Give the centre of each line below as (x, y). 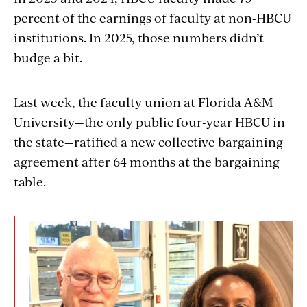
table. (30, 181)
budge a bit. (48, 57)
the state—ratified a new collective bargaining (148, 141)
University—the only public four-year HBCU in (149, 121)
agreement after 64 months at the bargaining (147, 161)
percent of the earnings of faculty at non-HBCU (152, 17)
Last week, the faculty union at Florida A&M (144, 101)
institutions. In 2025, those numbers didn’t (139, 37)
